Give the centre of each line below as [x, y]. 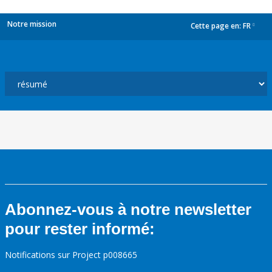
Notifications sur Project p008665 [71, 255]
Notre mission [32, 24]
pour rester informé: [80, 229]
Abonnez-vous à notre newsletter [128, 209]
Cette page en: [217, 26]
